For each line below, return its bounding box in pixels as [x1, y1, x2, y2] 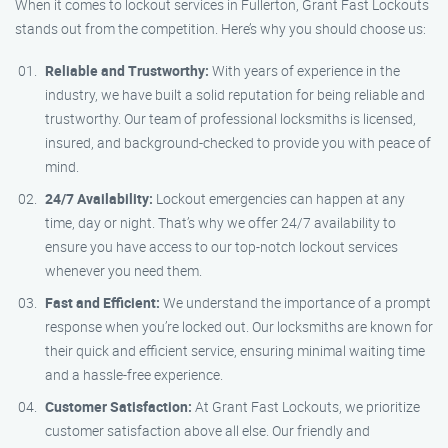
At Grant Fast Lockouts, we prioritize [192, 397, 420, 416]
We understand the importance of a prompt [160, 293, 431, 312]
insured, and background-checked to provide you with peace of [45, 133, 431, 152]
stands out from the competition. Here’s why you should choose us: [15, 19, 426, 38]
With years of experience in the [209, 61, 400, 80]
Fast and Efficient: [45, 293, 160, 312]
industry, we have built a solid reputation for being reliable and [45, 85, 425, 104]
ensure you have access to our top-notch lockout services [45, 237, 398, 256]
